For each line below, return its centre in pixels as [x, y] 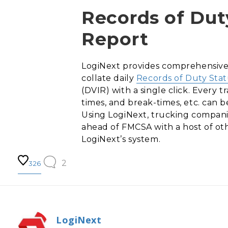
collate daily [109, 78]
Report [115, 39]
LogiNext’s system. [121, 139]
